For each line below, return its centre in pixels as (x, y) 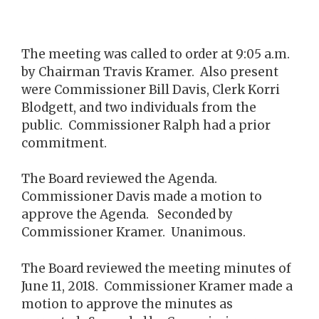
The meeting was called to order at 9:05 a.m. (156, 54)
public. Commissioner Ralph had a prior (146, 125)
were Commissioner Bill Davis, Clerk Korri (151, 89)
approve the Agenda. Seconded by (127, 214)
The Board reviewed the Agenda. (121, 179)
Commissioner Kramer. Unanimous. (134, 232)
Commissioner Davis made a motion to (142, 197)
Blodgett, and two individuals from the (139, 107)
